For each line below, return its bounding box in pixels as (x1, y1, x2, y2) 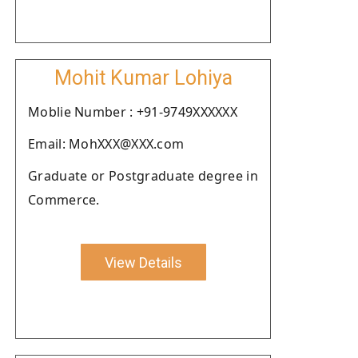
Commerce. (28, 191, 100, 209)
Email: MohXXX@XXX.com (28, 135, 185, 153)
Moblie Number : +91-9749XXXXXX (28, 103, 237, 121)
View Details (104, 253, 182, 271)
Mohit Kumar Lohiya (54, 66, 233, 89)
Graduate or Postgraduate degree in (28, 167, 258, 185)
